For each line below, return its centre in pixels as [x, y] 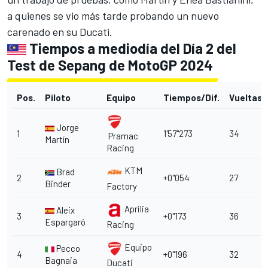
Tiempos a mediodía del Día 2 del [131, 48]
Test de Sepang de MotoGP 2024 [110, 65]
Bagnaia [61, 260]
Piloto [58, 97]
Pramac [122, 135]
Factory [122, 186]
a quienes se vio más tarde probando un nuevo [113, 15]
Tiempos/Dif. [191, 97]
